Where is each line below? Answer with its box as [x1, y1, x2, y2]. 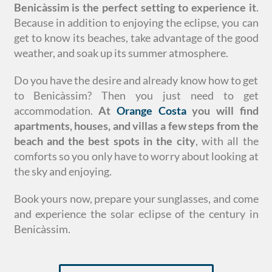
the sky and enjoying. [13, 164, 112, 178]
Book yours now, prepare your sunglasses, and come [13, 191, 259, 205]
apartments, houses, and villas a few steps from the [13, 118, 259, 132]
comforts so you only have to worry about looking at [13, 149, 259, 163]
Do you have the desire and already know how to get [13, 73, 259, 87]
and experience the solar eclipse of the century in [13, 206, 259, 220]
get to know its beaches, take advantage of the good [13, 30, 259, 44]
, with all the [195, 134, 259, 148]
